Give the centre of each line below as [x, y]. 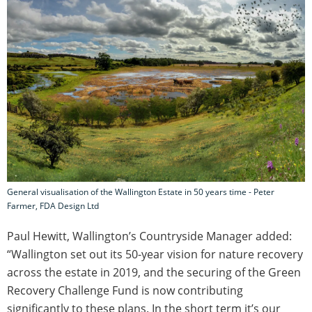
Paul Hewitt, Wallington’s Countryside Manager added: [149, 236]
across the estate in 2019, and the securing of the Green [154, 273]
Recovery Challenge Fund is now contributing [125, 291]
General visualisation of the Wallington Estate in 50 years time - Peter [141, 192]
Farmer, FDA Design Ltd [53, 206]
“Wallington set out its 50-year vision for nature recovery [155, 255]
